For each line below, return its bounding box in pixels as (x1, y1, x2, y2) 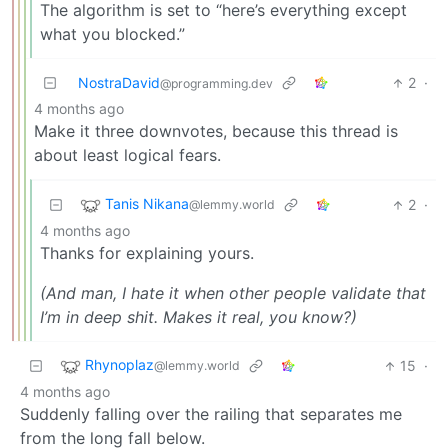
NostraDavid (78, 74, 160, 92)
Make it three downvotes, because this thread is (34, 121, 398, 142)
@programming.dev (160, 76, 273, 92)
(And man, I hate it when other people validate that (40, 283, 426, 304)
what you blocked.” (40, 24, 185, 45)
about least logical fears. (34, 145, 221, 166)
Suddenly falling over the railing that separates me (20, 404, 402, 425)
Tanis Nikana (105, 195, 189, 213)
